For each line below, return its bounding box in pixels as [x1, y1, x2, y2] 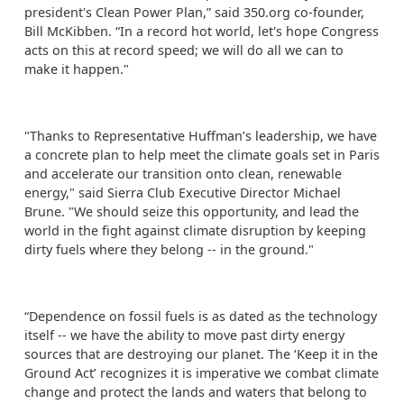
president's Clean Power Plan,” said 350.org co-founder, [24, 4, 364, 21]
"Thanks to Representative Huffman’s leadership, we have [24, 127, 377, 144]
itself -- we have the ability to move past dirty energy [24, 326, 344, 344]
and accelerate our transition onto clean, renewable [24, 165, 342, 182]
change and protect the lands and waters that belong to [24, 383, 367, 400]
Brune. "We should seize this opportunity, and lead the [24, 203, 359, 220]
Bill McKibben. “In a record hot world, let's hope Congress [24, 23, 379, 40]
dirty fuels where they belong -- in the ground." [24, 241, 314, 258]
